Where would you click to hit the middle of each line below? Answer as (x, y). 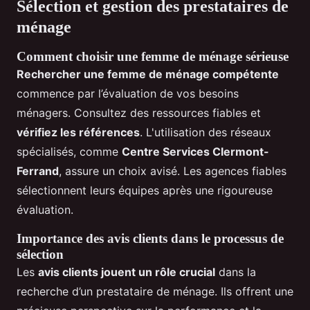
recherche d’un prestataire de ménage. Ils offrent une (155, 292)
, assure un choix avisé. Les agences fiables (173, 171)
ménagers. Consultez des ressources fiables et (139, 113)
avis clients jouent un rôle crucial (127, 272)
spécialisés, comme (69, 152)
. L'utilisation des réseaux (206, 133)
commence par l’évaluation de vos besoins (128, 94)
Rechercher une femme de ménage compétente (148, 74)
